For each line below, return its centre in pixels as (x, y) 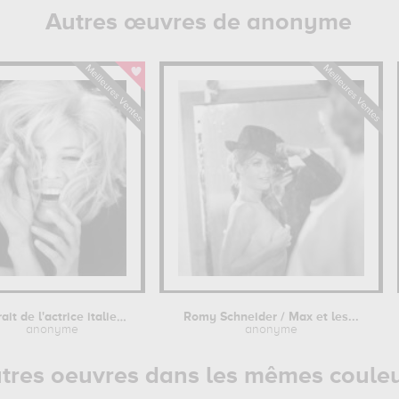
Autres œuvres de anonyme (199, 23)
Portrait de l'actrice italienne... (122, 317)
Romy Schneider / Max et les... (271, 317)
